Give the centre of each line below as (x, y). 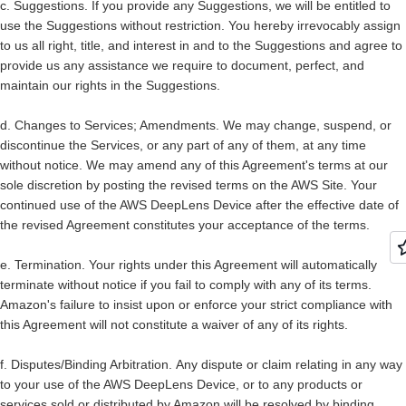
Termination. (50, 265)
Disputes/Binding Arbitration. (92, 364)
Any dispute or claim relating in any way (289, 364)
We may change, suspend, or (305, 125)
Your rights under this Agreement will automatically (231, 265)
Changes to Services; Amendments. (117, 125)
